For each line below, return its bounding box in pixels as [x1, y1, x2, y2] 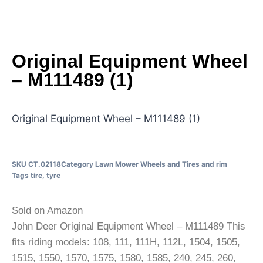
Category [61, 159, 93, 168]
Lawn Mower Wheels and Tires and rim [95, 159, 227, 168]
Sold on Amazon [12, 204, 83, 216]
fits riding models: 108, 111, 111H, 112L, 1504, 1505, [12, 236, 240, 248]
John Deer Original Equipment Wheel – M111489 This [12, 220, 245, 232]
